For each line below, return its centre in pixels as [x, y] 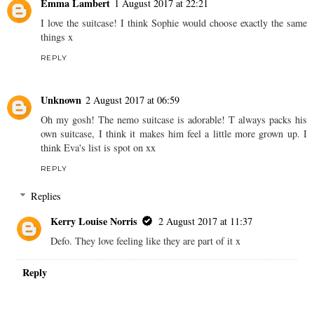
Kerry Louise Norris [94, 221]
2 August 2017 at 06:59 [132, 100]
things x [57, 36]
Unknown [61, 100]
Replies [46, 196]
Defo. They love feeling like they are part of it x [146, 241]
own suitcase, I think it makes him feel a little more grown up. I [174, 133]
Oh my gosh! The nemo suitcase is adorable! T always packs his [174, 119]
